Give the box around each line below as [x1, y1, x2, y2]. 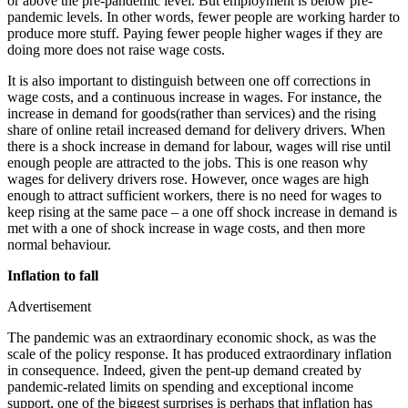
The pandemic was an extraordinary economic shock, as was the [7, 329, 376, 345]
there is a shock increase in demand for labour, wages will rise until [7, 138, 391, 154]
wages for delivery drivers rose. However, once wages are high [7, 170, 369, 187]
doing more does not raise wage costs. [7, 41, 225, 57]
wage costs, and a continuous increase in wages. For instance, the [7, 88, 382, 105]
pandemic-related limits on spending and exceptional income [7, 378, 353, 394]
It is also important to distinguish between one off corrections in [7, 72, 371, 88]
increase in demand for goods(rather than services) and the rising [7, 105, 376, 121]
